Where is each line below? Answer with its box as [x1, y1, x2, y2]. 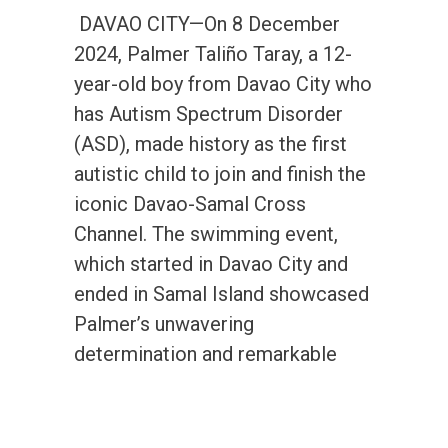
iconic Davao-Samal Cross [74, 191, 306, 216]
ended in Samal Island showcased [74, 281, 369, 306]
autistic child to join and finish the [74, 161, 366, 186]
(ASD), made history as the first [74, 131, 347, 156]
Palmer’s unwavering [74, 311, 254, 336]
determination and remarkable [74, 341, 337, 366]
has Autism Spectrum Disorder [74, 101, 343, 126]
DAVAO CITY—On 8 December [74, 11, 340, 36]
